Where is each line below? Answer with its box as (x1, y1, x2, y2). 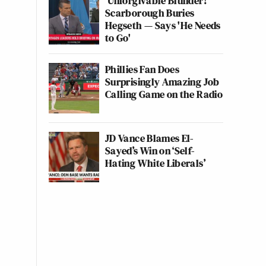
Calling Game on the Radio (105, 87, 223, 102)
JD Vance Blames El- (105, 131, 194, 145)
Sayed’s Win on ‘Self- (105, 143, 195, 158)
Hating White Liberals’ (105, 156, 205, 170)
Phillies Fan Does (105, 62, 180, 77)
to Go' (105, 30, 131, 45)
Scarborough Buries (105, 5, 195, 20)
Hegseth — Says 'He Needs (105, 18, 221, 33)
